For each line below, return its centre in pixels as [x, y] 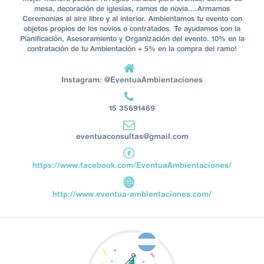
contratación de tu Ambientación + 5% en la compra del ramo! [132, 49]
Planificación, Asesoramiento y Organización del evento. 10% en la [132, 39]
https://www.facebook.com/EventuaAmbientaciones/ [132, 165]
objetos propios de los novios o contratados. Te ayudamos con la [132, 29]
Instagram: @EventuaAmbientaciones [132, 80]
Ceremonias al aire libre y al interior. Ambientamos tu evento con [132, 19]
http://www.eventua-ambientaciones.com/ [132, 194]
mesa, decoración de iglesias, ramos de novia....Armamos [132, 9]
